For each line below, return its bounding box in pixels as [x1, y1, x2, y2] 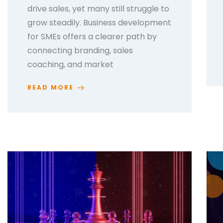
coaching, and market [27, 59, 113, 71]
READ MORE [27, 83, 74, 92]
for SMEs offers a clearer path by [27, 31, 157, 43]
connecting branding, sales [27, 45, 133, 57]
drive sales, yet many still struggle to [27, 3, 169, 15]
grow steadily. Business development [27, 17, 171, 29]
